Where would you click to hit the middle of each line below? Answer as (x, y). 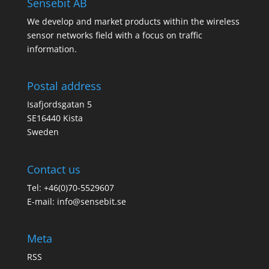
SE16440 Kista (55, 118)
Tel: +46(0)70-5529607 (70, 187)
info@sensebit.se (91, 201)
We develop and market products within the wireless (133, 22)
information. (52, 49)
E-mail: (42, 201)
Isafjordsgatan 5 (59, 104)
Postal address (64, 86)
